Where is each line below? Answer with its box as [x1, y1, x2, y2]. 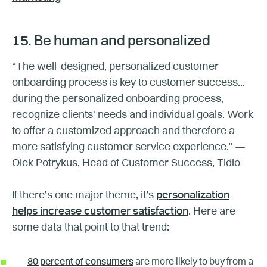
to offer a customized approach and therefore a [12, 125, 235, 136]
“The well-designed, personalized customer [12, 61, 219, 72]
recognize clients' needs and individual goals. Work [12, 109, 253, 120]
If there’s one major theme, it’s [12, 190, 156, 201]
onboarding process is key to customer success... [12, 77, 245, 88]
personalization [156, 190, 229, 201]
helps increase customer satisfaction [12, 206, 188, 217]
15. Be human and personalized [12, 34, 210, 49]
